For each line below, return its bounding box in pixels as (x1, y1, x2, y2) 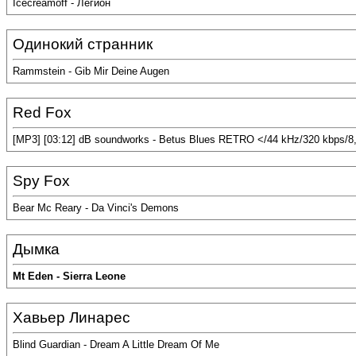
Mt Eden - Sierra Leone (13, 270, 126, 283)
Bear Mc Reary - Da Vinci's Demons (13, 202, 179, 215)
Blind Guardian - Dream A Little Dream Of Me (13, 339, 219, 351)
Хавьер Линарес (13, 309, 130, 326)
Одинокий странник (13, 36, 153, 52)
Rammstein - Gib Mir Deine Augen (13, 65, 169, 78)
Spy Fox (13, 172, 70, 189)
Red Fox (13, 104, 72, 121)
